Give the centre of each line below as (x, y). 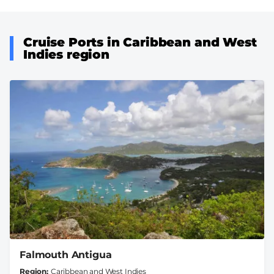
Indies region (66, 54)
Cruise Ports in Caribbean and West (140, 42)
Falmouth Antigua (66, 254)
